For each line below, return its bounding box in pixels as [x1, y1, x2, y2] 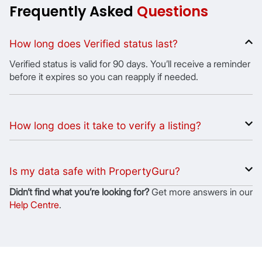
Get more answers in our [149, 187, 253, 198]
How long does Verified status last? [9, 37, 178, 50]
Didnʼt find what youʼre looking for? [9, 187, 149, 198]
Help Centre [9, 199, 59, 211]
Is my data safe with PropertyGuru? [9, 165, 180, 177]
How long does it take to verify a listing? [9, 119, 201, 132]
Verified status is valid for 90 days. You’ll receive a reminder [9, 58, 250, 70]
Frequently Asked [9, 2, 137, 21]
